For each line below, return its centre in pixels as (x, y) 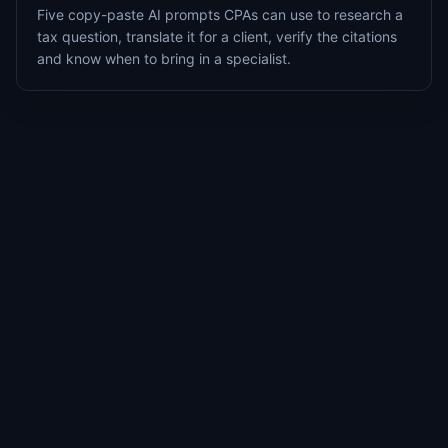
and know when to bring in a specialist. (164, 58)
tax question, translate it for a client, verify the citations (217, 36)
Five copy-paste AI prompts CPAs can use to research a (220, 14)
